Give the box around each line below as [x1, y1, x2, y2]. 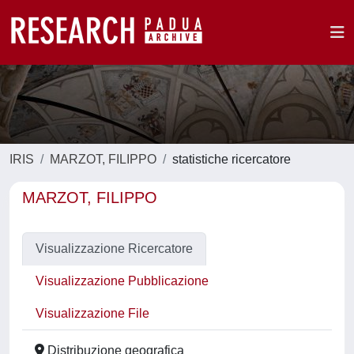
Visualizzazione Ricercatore [36, 242, 193, 255]
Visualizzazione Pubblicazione [36, 274, 209, 288]
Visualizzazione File [36, 307, 149, 320]
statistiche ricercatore [172, 153, 291, 166]
